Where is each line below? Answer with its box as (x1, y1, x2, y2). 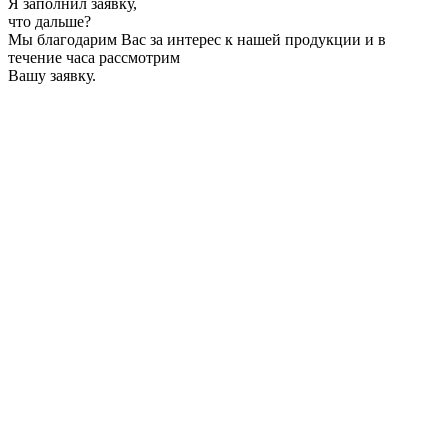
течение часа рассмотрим (8, 49, 180, 67)
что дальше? (8, 13, 91, 31)
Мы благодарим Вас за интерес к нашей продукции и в (8, 31, 386, 49)
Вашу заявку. (8, 67, 96, 85)
